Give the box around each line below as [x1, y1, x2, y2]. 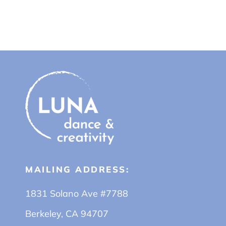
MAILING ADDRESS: [25, 164, 129, 175]
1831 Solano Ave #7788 [25, 188, 128, 200]
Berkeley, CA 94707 [25, 208, 108, 220]
